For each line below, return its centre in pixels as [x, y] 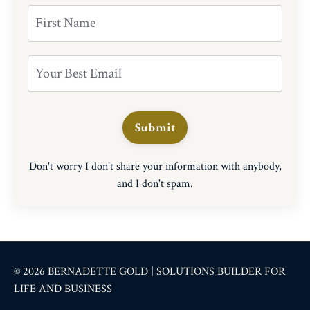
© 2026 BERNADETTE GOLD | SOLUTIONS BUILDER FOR [149, 271]
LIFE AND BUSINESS [63, 289]
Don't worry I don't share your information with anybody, [155, 166]
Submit [155, 127]
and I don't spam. [155, 183]
